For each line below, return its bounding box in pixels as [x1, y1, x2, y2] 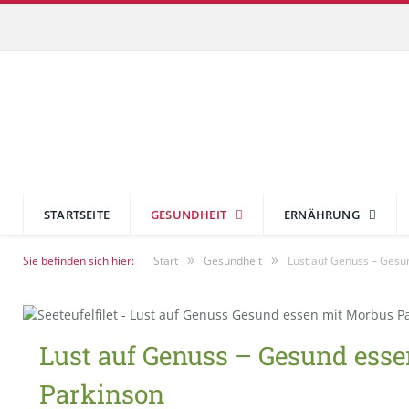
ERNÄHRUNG [284, 206, 360, 223]
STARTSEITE [44, 206, 110, 223]
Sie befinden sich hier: [23, 253, 134, 268]
